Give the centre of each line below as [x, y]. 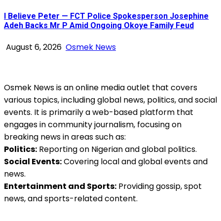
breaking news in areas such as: [65, 137]
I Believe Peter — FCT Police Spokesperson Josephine [106, 16]
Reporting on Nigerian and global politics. [117, 149]
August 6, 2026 [34, 47]
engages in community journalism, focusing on [93, 124]
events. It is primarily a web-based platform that [99, 112]
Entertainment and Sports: [60, 186]
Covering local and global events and [135, 161]
